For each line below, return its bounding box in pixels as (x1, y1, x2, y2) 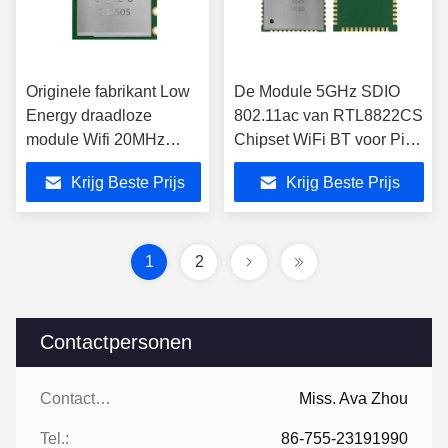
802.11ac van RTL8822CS (234, 107, 423, 124)
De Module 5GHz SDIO (234, 83, 400, 100)
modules (26, 179, 87, 196)
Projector (234, 155, 298, 172)
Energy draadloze (26, 107, 152, 124)
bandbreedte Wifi (26, 155, 147, 172)
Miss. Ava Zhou (299, 390, 408, 407)
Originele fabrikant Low (26, 83, 190, 100)
